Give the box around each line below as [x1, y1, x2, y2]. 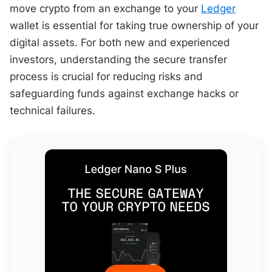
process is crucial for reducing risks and [10, 70, 203, 83]
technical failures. [10, 104, 96, 117]
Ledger [201, 2, 236, 15]
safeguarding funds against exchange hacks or [10, 87, 239, 100]
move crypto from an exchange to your [10, 2, 202, 15]
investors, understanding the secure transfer [10, 53, 228, 66]
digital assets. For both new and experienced [10, 36, 231, 49]
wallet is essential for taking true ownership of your [10, 19, 259, 32]
